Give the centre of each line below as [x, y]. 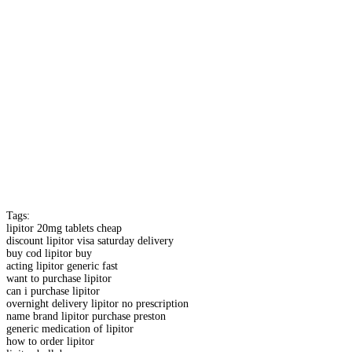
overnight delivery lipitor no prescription [97, 303]
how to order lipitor [50, 341]
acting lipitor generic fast [62, 266]
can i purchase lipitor [53, 291]
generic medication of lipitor [70, 328]
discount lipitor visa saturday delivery [90, 240]
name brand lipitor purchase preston [86, 316]
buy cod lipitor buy [49, 253]
